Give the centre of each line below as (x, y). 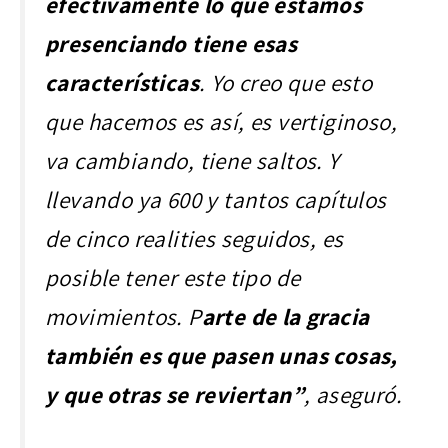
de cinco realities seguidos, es (194, 238)
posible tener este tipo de (173, 277)
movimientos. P (123, 316)
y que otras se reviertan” (174, 394)
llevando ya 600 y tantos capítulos (216, 199)
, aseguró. (353, 394)
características (122, 82)
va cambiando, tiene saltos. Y (192, 160)
